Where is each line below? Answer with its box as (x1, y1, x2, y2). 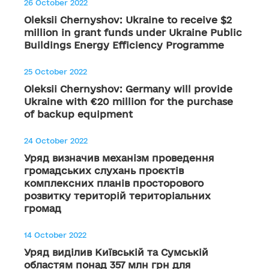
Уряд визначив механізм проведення (24, 153, 214, 163)
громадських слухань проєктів (24, 165, 184, 176)
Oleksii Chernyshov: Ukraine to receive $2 (24, 14, 232, 25)
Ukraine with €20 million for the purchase (24, 96, 233, 107)
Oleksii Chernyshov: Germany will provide (24, 83, 232, 94)
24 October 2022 (24, 136, 88, 145)
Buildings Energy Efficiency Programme (24, 40, 224, 50)
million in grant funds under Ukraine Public (24, 27, 242, 38)
